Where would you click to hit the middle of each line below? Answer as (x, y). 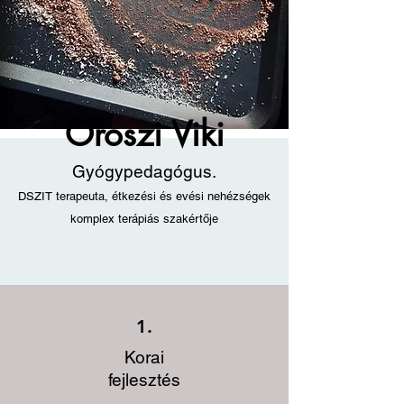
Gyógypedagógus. (144, 171)
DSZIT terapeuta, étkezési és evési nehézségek (144, 196)
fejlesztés (144, 380)
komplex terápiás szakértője (144, 219)
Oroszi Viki (144, 134)
